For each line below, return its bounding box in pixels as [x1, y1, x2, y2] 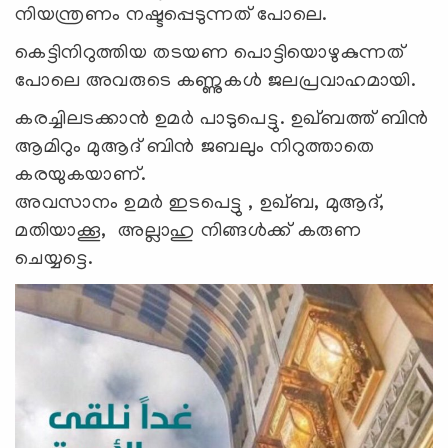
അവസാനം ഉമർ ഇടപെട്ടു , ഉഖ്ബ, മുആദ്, [15, 192, 386, 215]
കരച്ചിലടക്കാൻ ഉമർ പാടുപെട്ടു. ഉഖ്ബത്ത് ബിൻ [15, 108, 430, 131]
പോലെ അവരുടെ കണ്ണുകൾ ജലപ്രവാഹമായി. [15, 70, 423, 93]
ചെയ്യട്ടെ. [15, 248, 99, 271]
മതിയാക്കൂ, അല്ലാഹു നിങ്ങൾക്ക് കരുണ [15, 220, 362, 243]
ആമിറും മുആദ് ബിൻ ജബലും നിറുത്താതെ [15, 136, 375, 159]
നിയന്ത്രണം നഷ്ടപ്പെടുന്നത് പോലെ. [15, 4, 329, 27]
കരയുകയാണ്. [15, 164, 147, 187]
